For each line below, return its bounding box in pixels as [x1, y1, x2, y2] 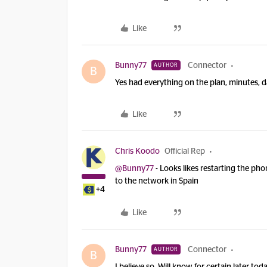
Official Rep [164, 147, 205, 156]
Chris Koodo [115, 147, 160, 156]
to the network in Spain [115, 177, 198, 185]
